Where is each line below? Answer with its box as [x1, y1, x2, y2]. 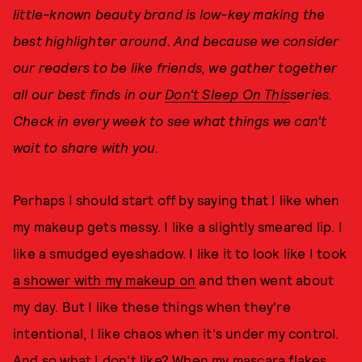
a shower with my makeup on [13, 271, 196, 288]
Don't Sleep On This [165, 86, 291, 102]
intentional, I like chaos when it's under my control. [13, 325, 339, 341]
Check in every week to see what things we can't [13, 112, 327, 128]
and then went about [196, 271, 335, 288]
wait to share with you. [13, 139, 159, 155]
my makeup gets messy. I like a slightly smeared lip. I [13, 218, 343, 234]
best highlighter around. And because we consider [13, 32, 339, 48]
